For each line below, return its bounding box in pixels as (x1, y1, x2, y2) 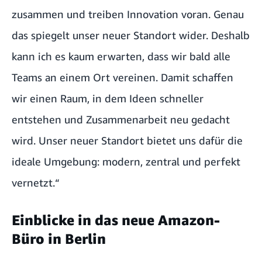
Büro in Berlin (12, 230, 106, 247)
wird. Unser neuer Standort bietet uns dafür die (12, 133, 243, 147)
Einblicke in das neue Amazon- (12, 211, 220, 228)
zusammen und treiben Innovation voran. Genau (12, 7, 244, 20)
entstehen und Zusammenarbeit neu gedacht (12, 112, 230, 126)
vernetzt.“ (12, 175, 60, 189)
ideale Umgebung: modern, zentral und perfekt (12, 154, 240, 168)
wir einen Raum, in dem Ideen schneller (12, 91, 204, 105)
